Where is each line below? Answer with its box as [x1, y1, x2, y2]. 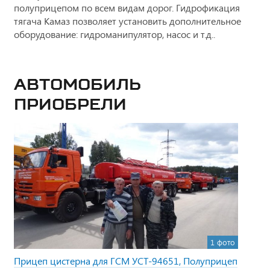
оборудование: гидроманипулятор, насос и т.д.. [14, 28, 215, 41]
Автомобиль [14, 75, 141, 94]
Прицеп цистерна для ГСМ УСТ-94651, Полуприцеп [14, 254, 237, 268]
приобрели [14, 95, 127, 114]
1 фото [210, 237, 235, 248]
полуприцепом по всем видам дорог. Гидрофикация [14, 1, 240, 14]
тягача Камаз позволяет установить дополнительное [14, 14, 241, 28]
